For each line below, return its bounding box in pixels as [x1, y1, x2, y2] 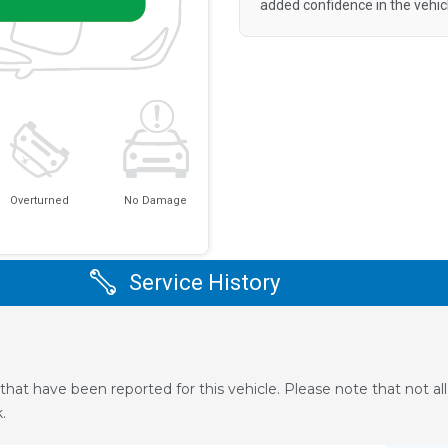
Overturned [10, 193, 70, 207]
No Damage [124, 193, 188, 207]
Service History [129, 270, 280, 296]
